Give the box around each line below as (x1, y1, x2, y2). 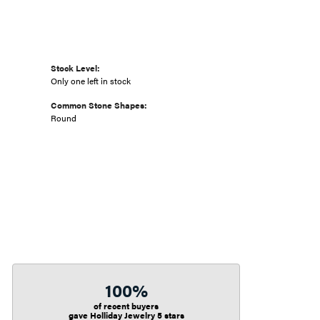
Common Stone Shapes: (51, 99, 147, 112)
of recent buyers (94, 299, 159, 312)
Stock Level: (51, 61, 100, 75)
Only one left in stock (51, 74, 131, 88)
